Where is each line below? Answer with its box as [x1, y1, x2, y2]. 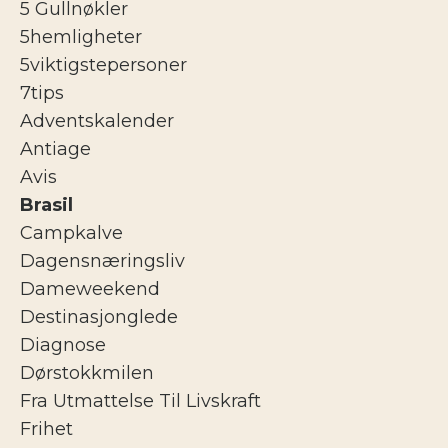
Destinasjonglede [20, 305, 178, 328]
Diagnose [20, 333, 106, 356]
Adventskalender [20, 109, 174, 132]
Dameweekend [20, 277, 160, 300]
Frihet [20, 417, 73, 440]
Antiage [20, 137, 91, 160]
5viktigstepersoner [20, 53, 187, 76]
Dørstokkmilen [20, 361, 154, 384]
